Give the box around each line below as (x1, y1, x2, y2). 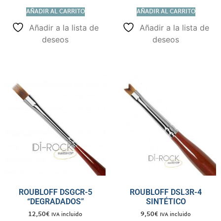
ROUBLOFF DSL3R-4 (130, 187, 202, 197)
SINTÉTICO (146, 197, 186, 207)
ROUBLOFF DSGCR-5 (18, 187, 92, 197)
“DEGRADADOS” (27, 197, 84, 207)
